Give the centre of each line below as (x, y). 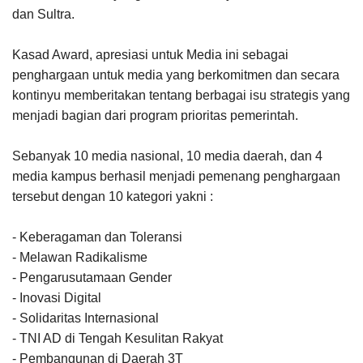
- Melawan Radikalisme (80, 257)
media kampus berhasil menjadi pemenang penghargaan (176, 176)
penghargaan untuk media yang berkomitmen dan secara (176, 75)
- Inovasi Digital (57, 297)
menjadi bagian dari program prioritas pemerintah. (157, 115)
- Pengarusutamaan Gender (92, 277)
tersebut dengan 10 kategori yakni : (113, 196)
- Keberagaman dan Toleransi (97, 237)
